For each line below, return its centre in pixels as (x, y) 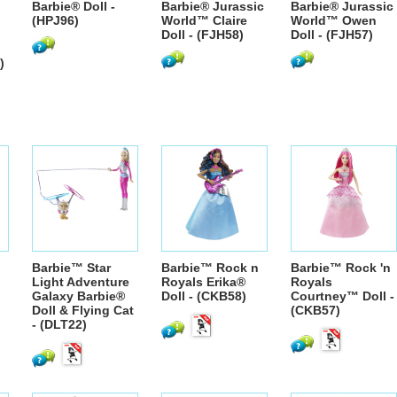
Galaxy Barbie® (78, 296)
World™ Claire (204, 20)
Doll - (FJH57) (332, 35)
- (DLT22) (59, 324)
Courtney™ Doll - (343, 296)
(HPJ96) (55, 20)
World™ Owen (334, 20)
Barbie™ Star (71, 268)
